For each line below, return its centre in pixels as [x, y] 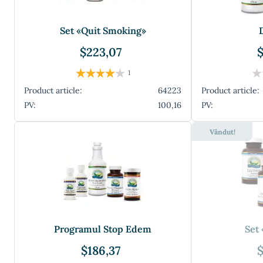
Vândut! [222, 132]
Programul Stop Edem [103, 229]
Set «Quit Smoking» [103, 31]
